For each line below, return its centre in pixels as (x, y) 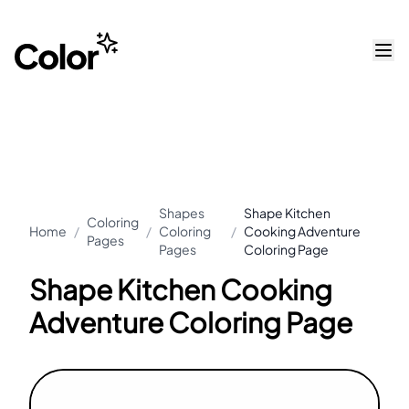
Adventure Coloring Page (191, 323)
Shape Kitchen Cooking (181, 290)
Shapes (182, 213)
